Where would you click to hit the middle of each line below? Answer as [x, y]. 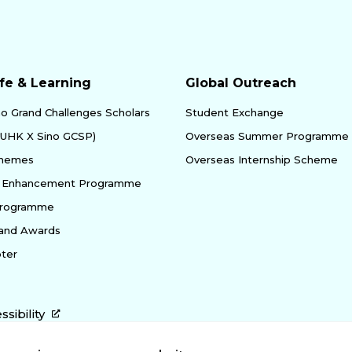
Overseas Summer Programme [267, 136]
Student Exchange [235, 112]
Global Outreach [241, 82]
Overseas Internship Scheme [262, 159]
